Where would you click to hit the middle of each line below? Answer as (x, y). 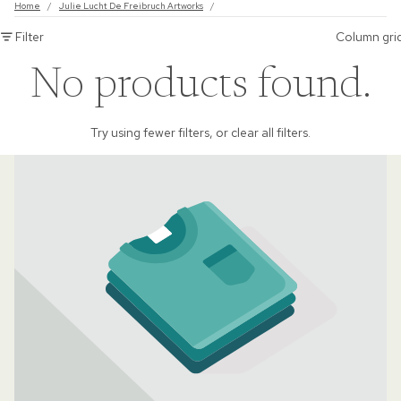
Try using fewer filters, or (161, 133)
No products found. (200, 87)
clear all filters (269, 133)
